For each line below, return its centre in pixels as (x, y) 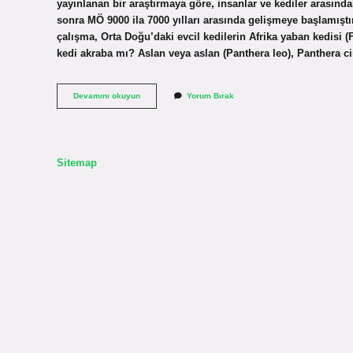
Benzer (153, 128)
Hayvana (156, 117)
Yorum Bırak (210, 96)
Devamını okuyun (107, 96)
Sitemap (77, 162)
